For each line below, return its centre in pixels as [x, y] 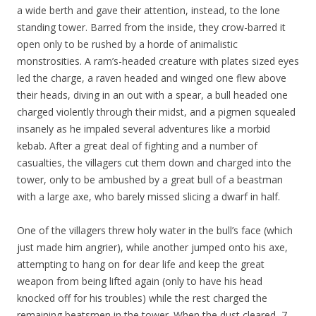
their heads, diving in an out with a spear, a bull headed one [152, 95]
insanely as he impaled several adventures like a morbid [144, 129]
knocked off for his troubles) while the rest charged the [142, 298]
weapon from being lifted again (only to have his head [140, 281]
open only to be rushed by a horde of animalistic [127, 44]
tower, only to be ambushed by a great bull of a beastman [150, 180]
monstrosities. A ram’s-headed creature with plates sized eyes [158, 61]
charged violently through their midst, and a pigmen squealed [156, 112]
